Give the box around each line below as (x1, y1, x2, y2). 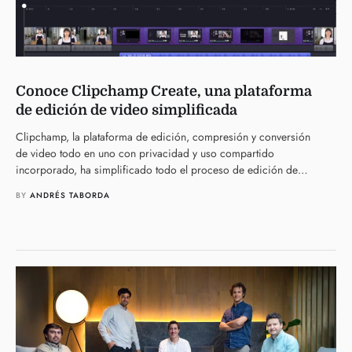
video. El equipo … (16, 178, 105, 194)
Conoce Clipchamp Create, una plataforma (16, 83, 312, 99)
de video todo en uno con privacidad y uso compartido (16, 145, 274, 161)
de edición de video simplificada (16, 102, 237, 118)
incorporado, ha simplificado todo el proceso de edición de (16, 162, 298, 178)
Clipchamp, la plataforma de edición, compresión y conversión (16, 129, 310, 145)
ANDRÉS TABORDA (30, 189, 110, 201)
